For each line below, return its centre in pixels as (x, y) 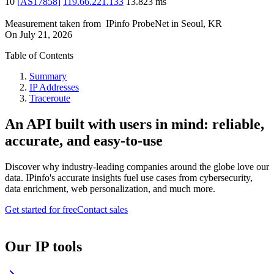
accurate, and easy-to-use (84, 141)
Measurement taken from (53, 24)
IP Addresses (54, 87)
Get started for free (41, 210)
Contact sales (102, 210)
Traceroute (50, 98)
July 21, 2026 (46, 35)
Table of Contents (39, 56)
